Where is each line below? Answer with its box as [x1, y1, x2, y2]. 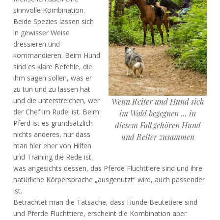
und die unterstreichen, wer [13, 95, 100, 105]
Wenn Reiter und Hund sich [111, 96, 204, 107]
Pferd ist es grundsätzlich [13, 118, 93, 128]
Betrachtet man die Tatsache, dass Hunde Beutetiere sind [13, 197, 197, 207]
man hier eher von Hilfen [13, 140, 91, 150]
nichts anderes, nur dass [13, 129, 90, 139]
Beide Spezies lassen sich [13, 16, 94, 26]
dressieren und [13, 39, 60, 49]
